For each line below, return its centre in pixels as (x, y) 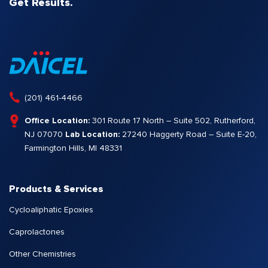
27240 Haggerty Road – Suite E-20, (188, 135)
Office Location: (57, 121)
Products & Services (56, 189)
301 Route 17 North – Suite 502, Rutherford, (173, 121)
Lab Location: (92, 135)
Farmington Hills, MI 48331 (73, 149)
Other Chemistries (42, 255)
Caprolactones (37, 232)
